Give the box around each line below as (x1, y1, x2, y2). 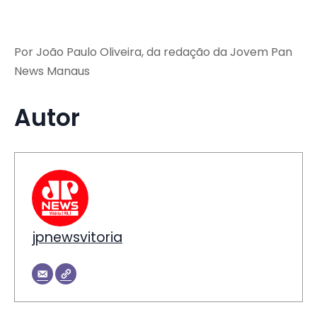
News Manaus (14, 63, 90, 80)
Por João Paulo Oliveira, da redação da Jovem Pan (14, 44, 292, 61)
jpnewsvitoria (32, 228, 122, 248)
